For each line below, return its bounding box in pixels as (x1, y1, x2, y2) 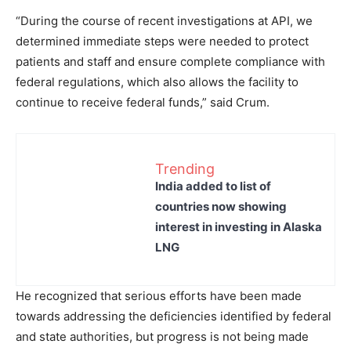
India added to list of (155, 178, 271, 194)
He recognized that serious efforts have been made (16, 288, 302, 303)
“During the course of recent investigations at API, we (16, 13, 313, 28)
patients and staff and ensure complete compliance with (16, 54, 325, 69)
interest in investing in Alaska (155, 219, 322, 234)
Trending (155, 160, 215, 177)
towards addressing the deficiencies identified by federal (16, 309, 331, 324)
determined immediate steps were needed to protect (16, 34, 309, 49)
